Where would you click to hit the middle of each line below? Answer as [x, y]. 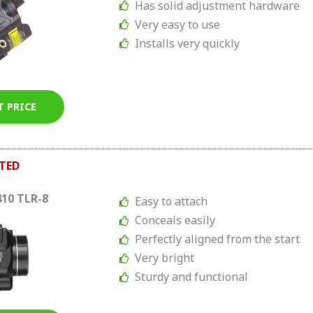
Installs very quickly [188, 43]
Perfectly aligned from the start [218, 239]
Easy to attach [172, 202]
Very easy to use [178, 24]
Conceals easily [175, 220]
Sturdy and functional [192, 277]
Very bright [165, 258]
